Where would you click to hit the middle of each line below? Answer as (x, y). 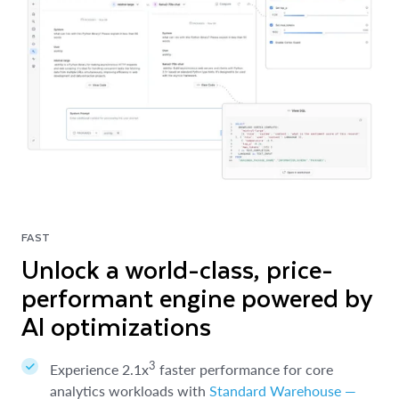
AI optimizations (116, 325)
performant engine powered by (197, 297)
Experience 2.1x (99, 369)
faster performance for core (244, 369)
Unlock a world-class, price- (177, 268)
